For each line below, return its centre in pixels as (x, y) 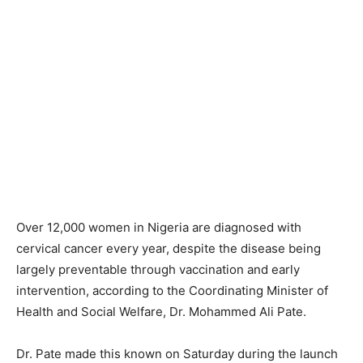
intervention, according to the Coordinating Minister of (172, 290)
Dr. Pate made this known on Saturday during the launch (177, 354)
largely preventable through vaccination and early (158, 269)
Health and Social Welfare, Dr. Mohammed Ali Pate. (161, 312)
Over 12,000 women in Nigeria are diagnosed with (159, 227)
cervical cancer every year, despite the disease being (169, 248)
